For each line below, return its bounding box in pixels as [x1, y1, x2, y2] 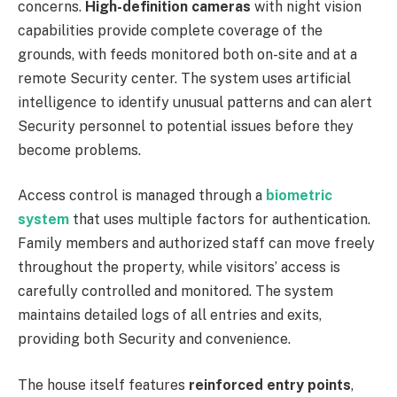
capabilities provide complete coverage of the [18, 21, 323, 39]
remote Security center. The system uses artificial [18, 69, 351, 87]
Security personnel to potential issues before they [18, 117, 354, 135]
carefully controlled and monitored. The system [18, 283, 333, 300]
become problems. [18, 141, 141, 159]
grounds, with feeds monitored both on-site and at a [18, 45, 357, 63]
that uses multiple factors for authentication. [69, 211, 370, 229]
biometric [266, 187, 332, 205]
